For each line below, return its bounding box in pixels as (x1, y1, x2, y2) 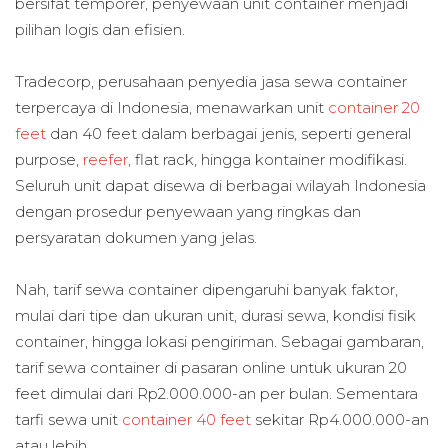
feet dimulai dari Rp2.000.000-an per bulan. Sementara (15, 384, 418, 404)
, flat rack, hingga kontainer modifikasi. (128, 149, 407, 169)
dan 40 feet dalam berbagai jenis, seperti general (46, 123, 411, 143)
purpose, (15, 149, 83, 169)
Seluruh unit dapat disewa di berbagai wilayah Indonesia (15, 175, 426, 195)
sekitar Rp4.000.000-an (251, 410, 429, 430)
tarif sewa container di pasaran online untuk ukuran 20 (15, 358, 407, 378)
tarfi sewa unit (15, 410, 122, 430)
